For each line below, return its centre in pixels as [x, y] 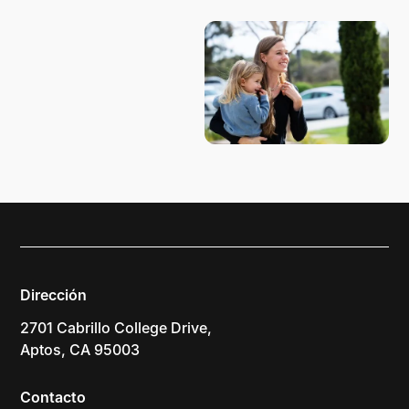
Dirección [54, 295]
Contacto [53, 398]
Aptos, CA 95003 [80, 350]
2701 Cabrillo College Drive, [116, 328]
